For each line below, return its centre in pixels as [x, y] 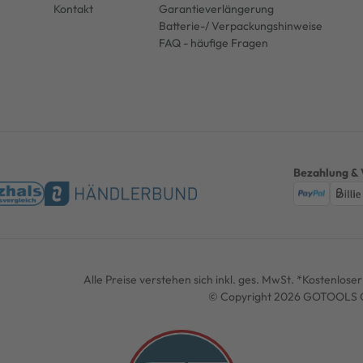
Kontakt [73, 9]
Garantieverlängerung [216, 9]
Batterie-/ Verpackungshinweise [240, 26]
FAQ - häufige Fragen [213, 43]
